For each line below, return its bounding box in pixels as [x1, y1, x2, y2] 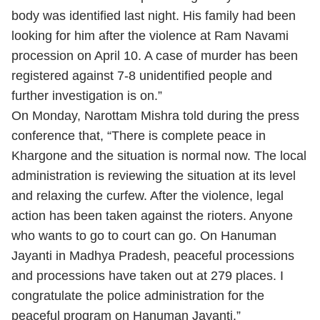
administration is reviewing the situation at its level [11, 169, 296, 183]
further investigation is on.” [11, 89, 162, 103]
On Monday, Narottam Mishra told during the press [11, 109, 299, 123]
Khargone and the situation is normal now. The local [11, 149, 306, 163]
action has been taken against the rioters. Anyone [11, 209, 293, 223]
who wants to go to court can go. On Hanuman [11, 229, 276, 243]
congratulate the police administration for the [11, 289, 264, 303]
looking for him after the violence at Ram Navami [11, 29, 289, 43]
